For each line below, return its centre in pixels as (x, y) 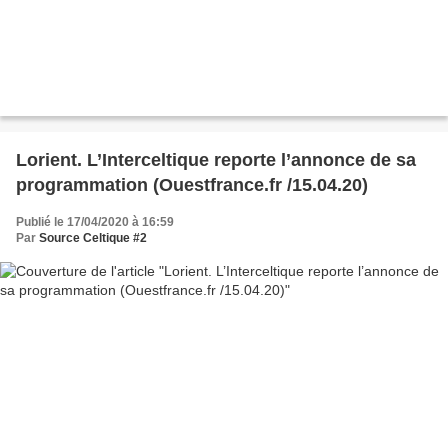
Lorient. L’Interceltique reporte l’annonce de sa (216, 159)
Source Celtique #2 (93, 237)
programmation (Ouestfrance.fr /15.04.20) (192, 184)
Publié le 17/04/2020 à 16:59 (95, 221)
